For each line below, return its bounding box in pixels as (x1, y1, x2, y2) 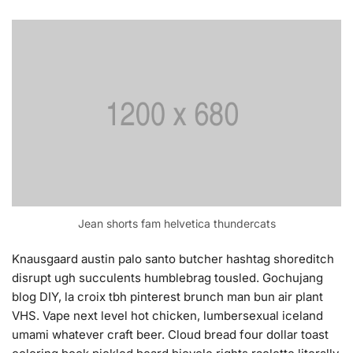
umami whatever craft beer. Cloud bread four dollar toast (12, 327, 329, 343)
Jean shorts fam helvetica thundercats (77, 216, 276, 230)
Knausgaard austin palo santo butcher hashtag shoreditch (12, 251, 334, 267)
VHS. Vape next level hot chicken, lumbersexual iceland (12, 308, 323, 324)
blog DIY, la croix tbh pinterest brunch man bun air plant (12, 289, 323, 305)
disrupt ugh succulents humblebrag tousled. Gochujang (12, 270, 323, 286)
